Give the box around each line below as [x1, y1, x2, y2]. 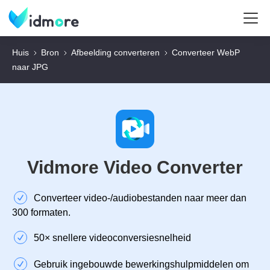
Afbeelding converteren [71, 48, 160, 57]
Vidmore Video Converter [27, 157, 243, 177]
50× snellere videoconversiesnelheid [34, 233, 191, 243]
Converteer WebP [172, 48, 240, 57]
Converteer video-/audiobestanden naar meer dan [34, 193, 246, 203]
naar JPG [12, 62, 48, 72]
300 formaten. [12, 207, 71, 218]
